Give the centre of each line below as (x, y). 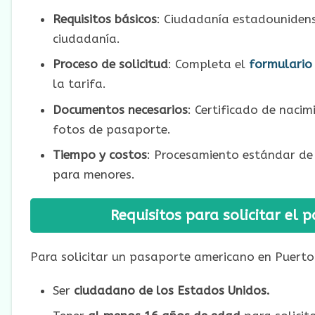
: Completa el (208, 64)
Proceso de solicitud (110, 64)
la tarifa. (79, 84)
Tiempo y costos (99, 155)
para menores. (94, 175)
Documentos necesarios (120, 109)
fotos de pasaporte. (111, 129)
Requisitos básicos (104, 19)
